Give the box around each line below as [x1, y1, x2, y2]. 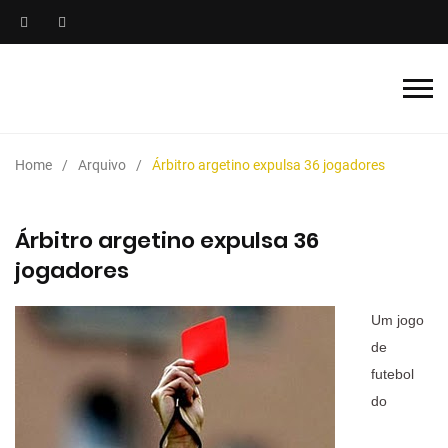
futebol [371, 366, 414, 382]
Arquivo [78, 157, 126, 173]
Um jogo [371, 312, 424, 328]
